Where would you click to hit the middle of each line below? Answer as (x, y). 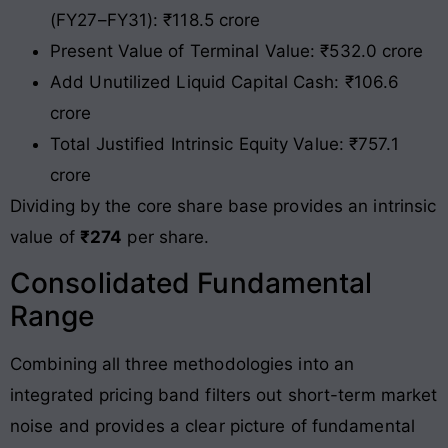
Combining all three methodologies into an (182, 364)
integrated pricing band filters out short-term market (224, 395)
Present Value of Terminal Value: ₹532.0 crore (237, 50)
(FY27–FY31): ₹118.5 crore (155, 19)
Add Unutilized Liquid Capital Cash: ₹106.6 (225, 81)
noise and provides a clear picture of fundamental (212, 426)
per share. (166, 236)
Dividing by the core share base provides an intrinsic (223, 205)
